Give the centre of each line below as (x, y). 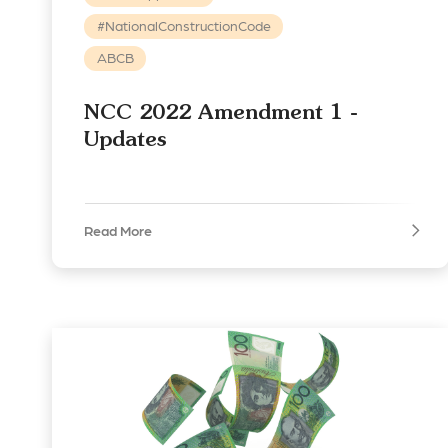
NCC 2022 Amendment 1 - (221, 112)
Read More (118, 230)
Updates (125, 139)
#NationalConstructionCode (183, 25)
